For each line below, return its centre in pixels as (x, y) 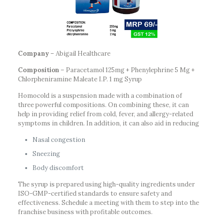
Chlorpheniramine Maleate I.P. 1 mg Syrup (80, 79)
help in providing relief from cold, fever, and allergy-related (105, 114)
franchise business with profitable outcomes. (85, 212)
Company (34, 53)
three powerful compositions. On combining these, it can (103, 105)
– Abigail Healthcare (80, 53)
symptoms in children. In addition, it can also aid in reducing (108, 123)
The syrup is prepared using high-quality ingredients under (106, 184)
